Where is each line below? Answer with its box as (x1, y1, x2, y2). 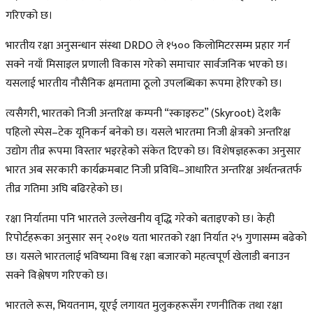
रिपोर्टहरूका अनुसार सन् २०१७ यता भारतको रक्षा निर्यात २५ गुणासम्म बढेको (6, 228, 307, 247)
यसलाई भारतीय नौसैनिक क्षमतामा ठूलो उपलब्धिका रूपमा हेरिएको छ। (6, 73, 282, 93)
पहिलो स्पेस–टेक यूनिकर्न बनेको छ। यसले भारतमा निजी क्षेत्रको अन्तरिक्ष (6, 122, 291, 142)
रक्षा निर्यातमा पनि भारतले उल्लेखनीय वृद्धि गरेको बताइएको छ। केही (6, 209, 275, 228)
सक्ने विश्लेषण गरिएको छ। (6, 265, 108, 285)
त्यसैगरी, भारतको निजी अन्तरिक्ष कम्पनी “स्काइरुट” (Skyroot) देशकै (6, 103, 281, 123)
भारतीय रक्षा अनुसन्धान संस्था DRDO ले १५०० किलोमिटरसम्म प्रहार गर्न (6, 36, 290, 55)
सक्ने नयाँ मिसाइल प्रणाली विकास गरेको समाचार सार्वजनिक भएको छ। (6, 54, 288, 74)
